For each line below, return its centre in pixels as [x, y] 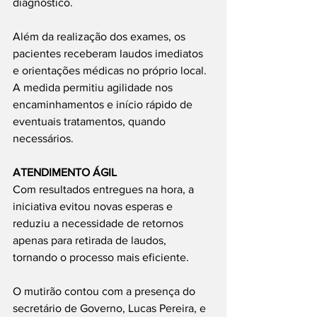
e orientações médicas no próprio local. [111, 70]
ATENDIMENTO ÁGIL [65, 172]
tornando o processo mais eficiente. [101, 257]
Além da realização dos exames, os [100, 36]
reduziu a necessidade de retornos [99, 223]
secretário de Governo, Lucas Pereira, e [111, 308]
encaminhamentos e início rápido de [104, 104]
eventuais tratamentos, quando [91, 121]
